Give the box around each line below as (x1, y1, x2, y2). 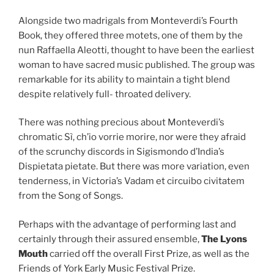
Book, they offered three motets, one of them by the (18, 29, 243, 41)
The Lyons (201, 233, 247, 245)
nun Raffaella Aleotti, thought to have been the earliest (18, 44, 254, 56)
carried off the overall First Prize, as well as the (48, 248, 250, 259)
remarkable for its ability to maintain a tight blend (18, 73, 230, 85)
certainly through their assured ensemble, (18, 233, 201, 245)
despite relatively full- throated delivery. (18, 88, 191, 100)
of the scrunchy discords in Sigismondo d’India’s (18, 146, 224, 158)
